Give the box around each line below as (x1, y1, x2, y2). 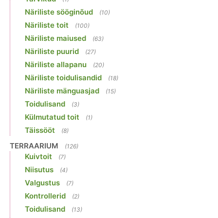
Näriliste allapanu (25, 59, 87, 69)
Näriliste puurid (25, 46, 79, 56)
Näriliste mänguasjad (25, 86, 99, 95)
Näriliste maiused (25, 33, 86, 43)
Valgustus (25, 178, 60, 187)
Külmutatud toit (25, 112, 79, 122)
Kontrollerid (25, 191, 66, 200)
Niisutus (25, 164, 54, 174)
